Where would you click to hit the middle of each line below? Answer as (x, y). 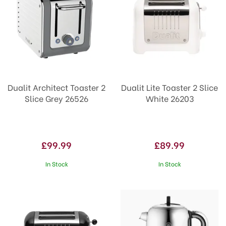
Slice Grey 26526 (56, 98)
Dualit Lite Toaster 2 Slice (169, 87)
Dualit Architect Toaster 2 (56, 87)
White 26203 (169, 98)
